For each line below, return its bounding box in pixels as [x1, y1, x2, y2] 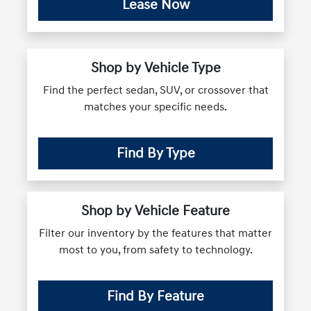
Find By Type [116, 144, 195, 162]
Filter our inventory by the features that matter [39, 226, 272, 240]
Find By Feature [107, 287, 204, 305]
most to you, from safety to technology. [58, 242, 253, 257]
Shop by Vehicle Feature [81, 202, 230, 219]
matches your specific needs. [84, 99, 227, 114]
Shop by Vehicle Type [90, 59, 221, 76]
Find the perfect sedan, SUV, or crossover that [42, 83, 269, 97]
